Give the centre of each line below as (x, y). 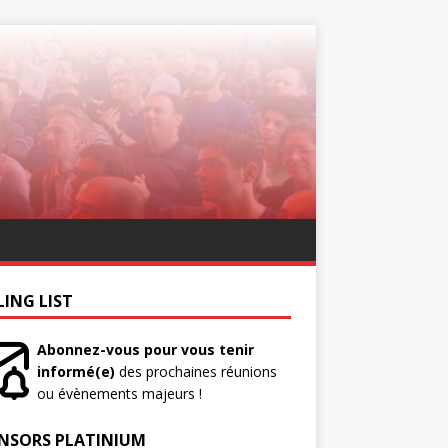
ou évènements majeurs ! (119, 393)
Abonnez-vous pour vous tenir (145, 349)
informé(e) (75, 371)
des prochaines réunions (197, 371)
